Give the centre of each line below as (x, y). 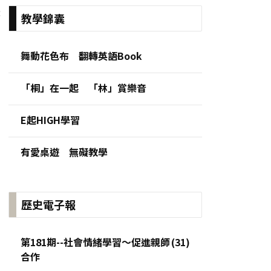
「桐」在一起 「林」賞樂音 (83, 87)
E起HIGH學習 (50, 119)
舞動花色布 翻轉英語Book (81, 55)
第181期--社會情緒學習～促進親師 (95, 242)
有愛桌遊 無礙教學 (64, 152)
